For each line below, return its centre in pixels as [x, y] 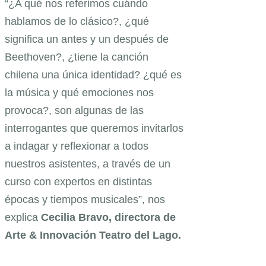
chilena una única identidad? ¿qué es [93, 75]
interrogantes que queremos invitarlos [94, 128]
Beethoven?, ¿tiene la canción [77, 57]
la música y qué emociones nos [79, 92]
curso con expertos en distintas [78, 181]
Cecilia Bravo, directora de [108, 217]
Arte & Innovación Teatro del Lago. [94, 235]
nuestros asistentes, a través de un [88, 164]
